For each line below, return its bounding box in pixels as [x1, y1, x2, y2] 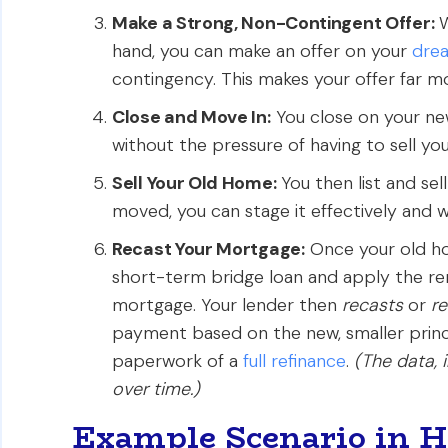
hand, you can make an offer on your [112, 39, 412, 63]
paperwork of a [112, 349, 243, 373]
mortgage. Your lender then [112, 293, 342, 317]
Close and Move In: [112, 105, 271, 129]
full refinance [243, 349, 346, 373]
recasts [342, 293, 403, 317]
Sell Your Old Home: [112, 171, 277, 195]
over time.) [112, 377, 200, 401]
